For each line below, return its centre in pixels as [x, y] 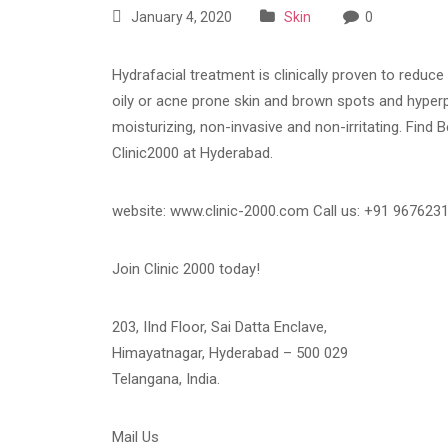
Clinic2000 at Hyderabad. [192, 153]
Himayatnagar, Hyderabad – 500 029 [230, 353]
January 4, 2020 [180, 17]
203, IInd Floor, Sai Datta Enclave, [219, 327]
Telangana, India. [166, 379]
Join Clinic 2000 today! [186, 269]
